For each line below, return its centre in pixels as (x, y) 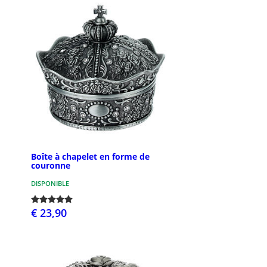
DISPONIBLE (50, 183)
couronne (51, 165)
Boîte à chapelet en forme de (90, 156)
